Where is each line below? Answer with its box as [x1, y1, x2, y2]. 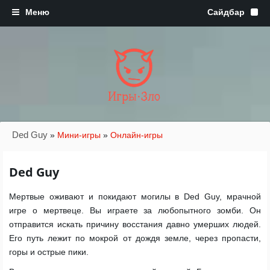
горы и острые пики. [9, 247, 89, 257]
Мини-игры [57, 130, 101, 140]
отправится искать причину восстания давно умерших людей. [9, 219, 261, 229]
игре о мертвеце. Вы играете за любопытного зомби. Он [9, 206, 261, 215]
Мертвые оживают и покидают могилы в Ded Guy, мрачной [9, 192, 261, 201]
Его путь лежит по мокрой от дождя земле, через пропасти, [9, 233, 261, 243]
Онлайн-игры [110, 130, 163, 140]
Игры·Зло [108, 90, 160, 104]
